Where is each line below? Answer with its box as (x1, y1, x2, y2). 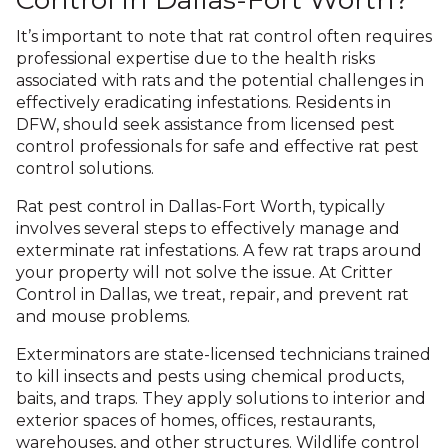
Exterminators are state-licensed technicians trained (16, 345, 431, 364)
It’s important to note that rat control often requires (16, 27, 432, 46)
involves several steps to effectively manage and (16, 219, 400, 238)
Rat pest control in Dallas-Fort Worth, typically (16, 197, 385, 216)
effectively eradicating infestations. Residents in (16, 93, 391, 112)
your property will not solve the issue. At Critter (16, 263, 393, 282)
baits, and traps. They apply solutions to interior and (16, 389, 426, 408)
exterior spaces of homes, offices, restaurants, (16, 411, 375, 430)
